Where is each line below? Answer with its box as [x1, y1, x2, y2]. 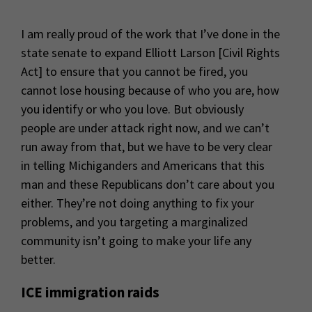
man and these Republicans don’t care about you [21, 175, 274, 192]
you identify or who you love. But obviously [21, 100, 244, 117]
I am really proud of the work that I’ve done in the [21, 25, 280, 42]
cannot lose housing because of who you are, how [21, 81, 279, 98]
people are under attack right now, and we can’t [21, 119, 270, 136]
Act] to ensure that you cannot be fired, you [21, 63, 248, 79]
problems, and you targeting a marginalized [21, 213, 248, 230]
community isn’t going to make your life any [21, 232, 251, 249]
